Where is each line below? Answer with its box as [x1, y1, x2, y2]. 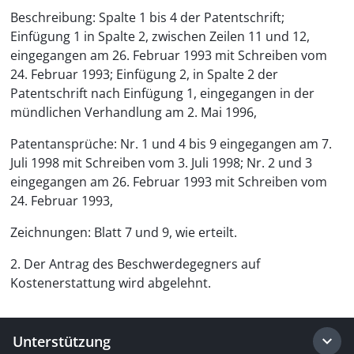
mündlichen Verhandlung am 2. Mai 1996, [10, 104, 257, 121]
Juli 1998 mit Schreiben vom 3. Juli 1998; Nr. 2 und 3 [10, 154, 312, 171]
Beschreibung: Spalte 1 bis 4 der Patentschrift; [10, 9, 284, 26]
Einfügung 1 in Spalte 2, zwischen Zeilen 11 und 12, [10, 28, 310, 45]
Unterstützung [13, 332, 111, 351]
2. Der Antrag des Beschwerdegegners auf [10, 255, 260, 273]
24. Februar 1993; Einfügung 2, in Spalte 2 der [10, 66, 278, 83]
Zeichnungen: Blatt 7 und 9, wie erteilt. [10, 224, 237, 241]
